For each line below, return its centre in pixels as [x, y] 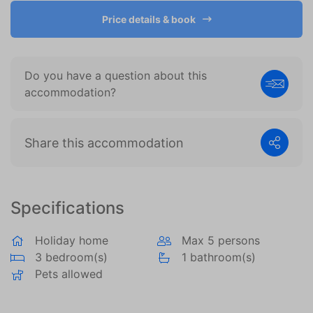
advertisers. [81, 19]
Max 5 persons [220, 240]
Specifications [67, 208]
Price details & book [149, 19]
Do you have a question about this [116, 75]
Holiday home [72, 240]
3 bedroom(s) [71, 257]
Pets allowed [69, 274]
